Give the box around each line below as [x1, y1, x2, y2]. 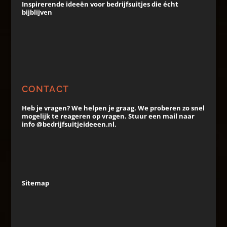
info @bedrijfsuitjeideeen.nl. [21, 120, 117, 129]
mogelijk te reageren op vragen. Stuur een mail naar [21, 111, 195, 121]
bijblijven [21, 8, 52, 17]
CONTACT [21, 84, 69, 94]
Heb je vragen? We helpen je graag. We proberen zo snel [21, 103, 205, 112]
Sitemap [21, 178, 49, 187]
